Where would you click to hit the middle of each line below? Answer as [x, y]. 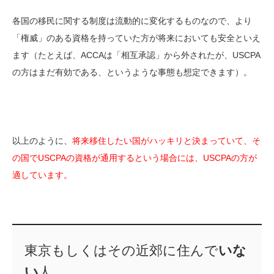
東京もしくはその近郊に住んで [121, 251]
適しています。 [42, 175]
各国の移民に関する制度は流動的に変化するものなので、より [132, 20]
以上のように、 [42, 140]
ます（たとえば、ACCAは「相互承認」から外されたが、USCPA [136, 55]
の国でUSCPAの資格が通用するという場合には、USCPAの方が [135, 157]
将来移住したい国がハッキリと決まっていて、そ [166, 140]
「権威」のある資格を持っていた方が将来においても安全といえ [136, 38]
